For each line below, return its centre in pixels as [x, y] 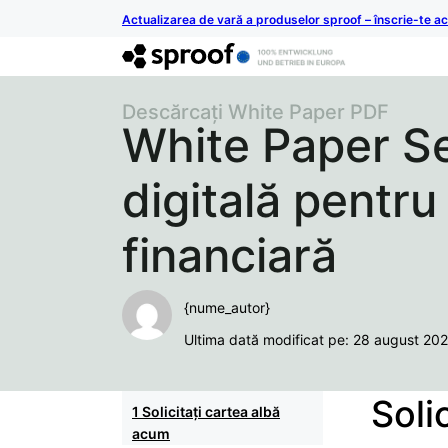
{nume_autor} [227, 307]
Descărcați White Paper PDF [255, 111]
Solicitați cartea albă [211, 412]
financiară [229, 254]
